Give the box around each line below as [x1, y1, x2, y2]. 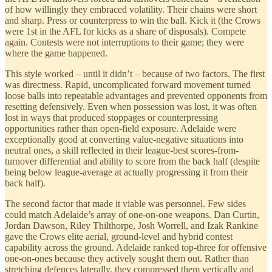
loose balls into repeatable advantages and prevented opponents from [5, 90, 267, 101]
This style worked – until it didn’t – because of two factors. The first [5, 69, 265, 80]
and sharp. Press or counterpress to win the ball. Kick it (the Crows [5, 15, 260, 26]
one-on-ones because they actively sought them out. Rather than [5, 253, 249, 264]
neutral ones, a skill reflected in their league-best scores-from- [5, 145, 239, 156]
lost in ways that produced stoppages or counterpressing [5, 112, 218, 123]
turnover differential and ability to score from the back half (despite [5, 156, 260, 167]
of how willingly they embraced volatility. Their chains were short [5, 4, 257, 15]
